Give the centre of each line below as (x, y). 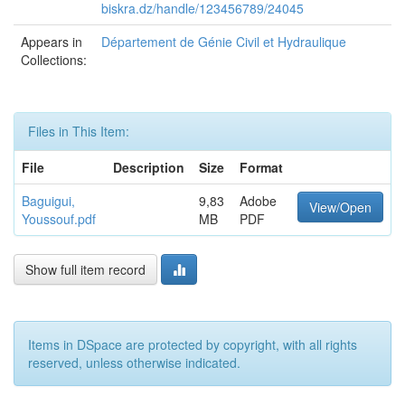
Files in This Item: (79, 131)
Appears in (52, 42)
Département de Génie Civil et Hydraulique (224, 42)
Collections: (54, 60)
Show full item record (85, 269)
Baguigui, (48, 201)
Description (149, 167)
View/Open (340, 207)
